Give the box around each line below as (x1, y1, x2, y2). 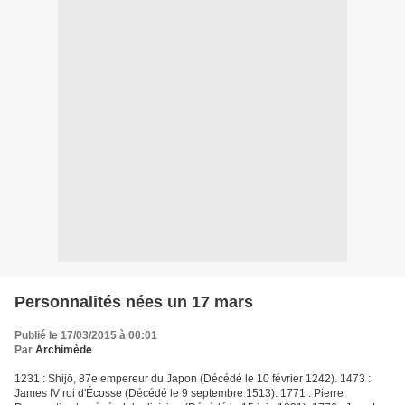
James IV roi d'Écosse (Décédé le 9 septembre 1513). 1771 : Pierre (14, 387, 344, 400)
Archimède (35, 344, 92, 357)
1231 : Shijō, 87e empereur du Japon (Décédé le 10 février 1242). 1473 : (14, 372, 371, 386)
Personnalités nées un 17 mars (14, 293, 253, 312)
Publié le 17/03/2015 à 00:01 (14, 329, 157, 343)
